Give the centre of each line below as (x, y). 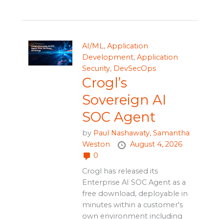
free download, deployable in (135, 194)
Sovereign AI (124, 100)
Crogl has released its (120, 171)
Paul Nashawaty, (123, 133)
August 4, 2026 (156, 144)
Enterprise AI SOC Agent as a (134, 183)
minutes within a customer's (132, 205)
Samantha (171, 133)
